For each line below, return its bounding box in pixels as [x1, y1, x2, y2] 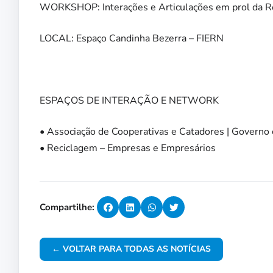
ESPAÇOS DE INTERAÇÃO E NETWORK [40, 94, 219, 108]
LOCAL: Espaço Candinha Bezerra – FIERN [40, 32, 224, 46]
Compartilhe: [40, 201, 94, 214]
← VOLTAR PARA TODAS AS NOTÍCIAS [52, 243, 211, 255]
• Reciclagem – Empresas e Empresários [40, 141, 216, 155]
